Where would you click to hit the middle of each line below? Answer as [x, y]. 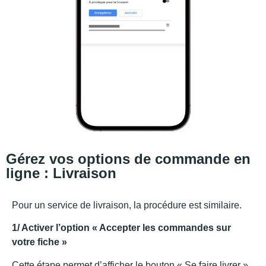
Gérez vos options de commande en [128, 159]
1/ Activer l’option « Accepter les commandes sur [121, 228]
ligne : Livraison [61, 173]
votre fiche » [39, 242]
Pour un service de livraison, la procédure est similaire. [127, 205]
